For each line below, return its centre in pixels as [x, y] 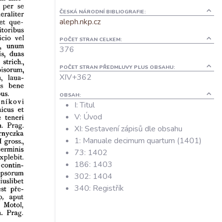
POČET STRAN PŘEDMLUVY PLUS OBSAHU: [117, 67]
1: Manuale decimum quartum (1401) [138, 141]
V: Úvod [88, 117]
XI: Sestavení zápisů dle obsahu [128, 129]
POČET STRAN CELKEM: [91, 39]
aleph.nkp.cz [80, 22]
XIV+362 [76, 77]
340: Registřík [99, 188]
